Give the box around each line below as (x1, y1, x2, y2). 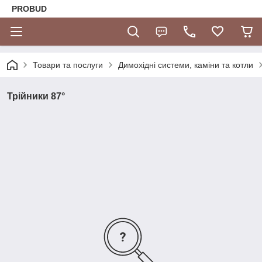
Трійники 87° (7, 91, 65, 101)
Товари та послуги (33, 60, 103, 70)
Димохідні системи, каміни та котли (118, 60, 253, 70)
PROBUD (12, 4, 47, 13)
